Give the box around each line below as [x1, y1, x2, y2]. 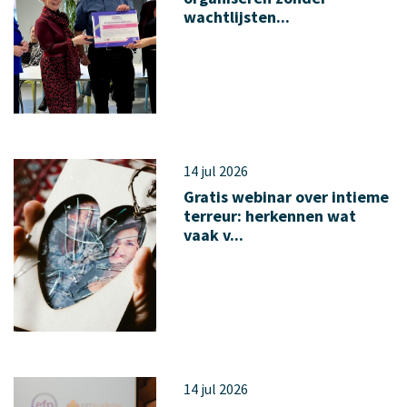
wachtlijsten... [183, 6, 290, 27]
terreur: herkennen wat [183, 205, 356, 226]
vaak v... [183, 224, 243, 245]
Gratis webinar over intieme [183, 186, 389, 207]
